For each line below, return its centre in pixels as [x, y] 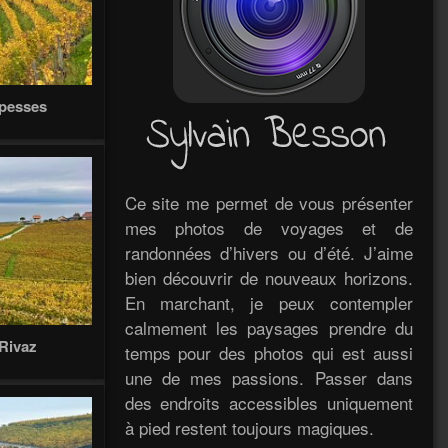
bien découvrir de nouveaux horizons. [268, 277]
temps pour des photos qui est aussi [268, 352]
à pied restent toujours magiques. [249, 427]
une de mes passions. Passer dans [268, 377]
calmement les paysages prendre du [268, 327]
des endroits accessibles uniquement [268, 402]
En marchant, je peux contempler [268, 302]
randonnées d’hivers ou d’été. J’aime [268, 252]
